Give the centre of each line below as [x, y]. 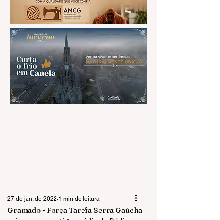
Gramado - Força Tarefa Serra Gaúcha [75, 210]
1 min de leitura [79, 199]
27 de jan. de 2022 [32, 199]
